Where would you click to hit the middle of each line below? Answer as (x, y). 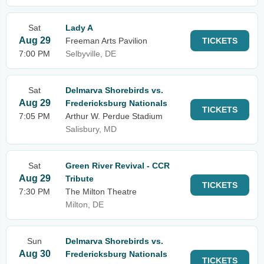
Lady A (79, 28)
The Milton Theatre (101, 192)
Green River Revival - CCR (118, 166)
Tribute (80, 179)
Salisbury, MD (91, 129)
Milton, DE (85, 204)
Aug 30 (34, 254)
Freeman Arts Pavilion (106, 41)
